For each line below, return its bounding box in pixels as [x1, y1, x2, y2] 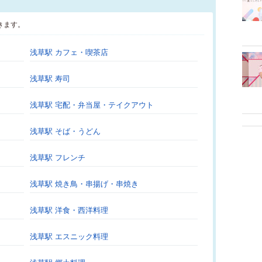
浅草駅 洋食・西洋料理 [30, 206, 108, 215]
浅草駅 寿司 [30, 74, 70, 83]
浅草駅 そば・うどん [30, 127, 101, 136]
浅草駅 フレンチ [30, 153, 85, 162]
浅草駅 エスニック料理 [30, 232, 108, 241]
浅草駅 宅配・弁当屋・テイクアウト [30, 101, 154, 109]
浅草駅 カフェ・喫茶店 [30, 48, 108, 57]
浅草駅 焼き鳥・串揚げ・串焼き [30, 180, 139, 188]
